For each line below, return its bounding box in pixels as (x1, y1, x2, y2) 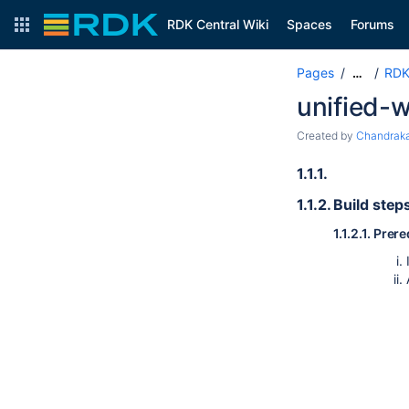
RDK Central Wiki (167, 16, 268, 32)
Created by (297, 129, 356, 142)
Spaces (287, 16, 332, 32)
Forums (351, 16, 394, 32)
